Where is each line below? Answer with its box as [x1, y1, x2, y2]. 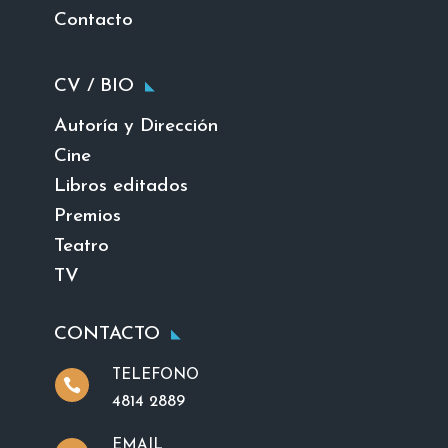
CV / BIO [54, 77, 135, 97]
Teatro [54, 237, 110, 257]
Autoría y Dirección [54, 117, 219, 137]
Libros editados [54, 177, 189, 197]
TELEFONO [111, 368, 199, 384]
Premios [54, 207, 122, 227]
